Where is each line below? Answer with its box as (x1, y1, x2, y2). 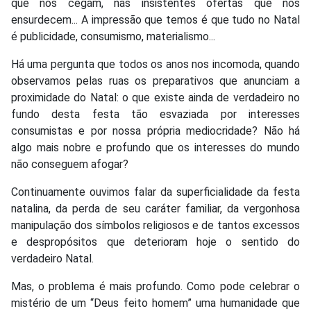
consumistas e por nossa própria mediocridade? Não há (11, 124, 300, 137)
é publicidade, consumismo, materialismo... (11, 29, 215, 43)
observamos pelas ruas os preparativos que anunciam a (11, 74, 300, 87)
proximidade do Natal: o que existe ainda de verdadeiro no (11, 90, 300, 104)
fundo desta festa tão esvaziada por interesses (11, 107, 300, 121)
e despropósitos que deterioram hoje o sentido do (11, 235, 300, 249)
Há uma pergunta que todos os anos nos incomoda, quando (11, 57, 300, 71)
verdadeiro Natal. (11, 251, 94, 265)
